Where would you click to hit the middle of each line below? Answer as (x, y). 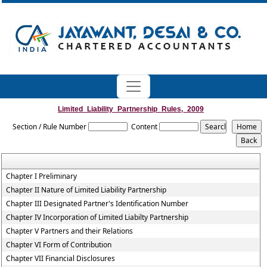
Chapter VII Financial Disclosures (61, 258)
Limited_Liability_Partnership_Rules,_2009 (131, 109)
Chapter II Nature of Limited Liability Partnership (86, 190)
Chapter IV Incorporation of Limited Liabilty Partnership (97, 217)
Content (145, 127)
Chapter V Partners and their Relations (70, 231)
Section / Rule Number (50, 127)
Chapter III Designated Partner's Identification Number (97, 204)
